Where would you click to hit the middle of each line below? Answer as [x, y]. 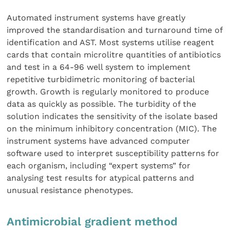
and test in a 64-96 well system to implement [99, 67]
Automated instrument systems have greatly [96, 18]
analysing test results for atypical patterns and [101, 178]
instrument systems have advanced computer [99, 141]
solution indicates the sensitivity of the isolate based [112, 117]
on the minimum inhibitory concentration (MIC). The [112, 129]
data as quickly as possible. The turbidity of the [102, 104]
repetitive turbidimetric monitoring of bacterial [101, 80]
